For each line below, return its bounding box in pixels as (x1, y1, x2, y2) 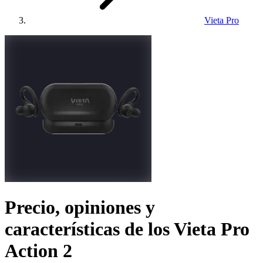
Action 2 (5, 240, 72, 262)
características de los (5, 218, 170, 240)
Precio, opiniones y (5, 197, 155, 218)
